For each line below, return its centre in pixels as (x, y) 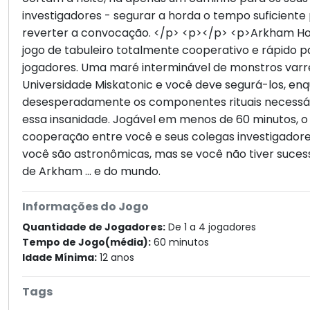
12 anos (116, 258)
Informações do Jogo (86, 207)
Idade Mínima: (60, 258)
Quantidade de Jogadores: (94, 227)
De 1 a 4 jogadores (211, 227)
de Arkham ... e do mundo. (92, 172)
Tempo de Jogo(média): (87, 243)
